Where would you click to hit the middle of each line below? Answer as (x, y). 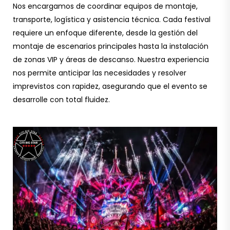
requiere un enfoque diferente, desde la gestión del (105, 33)
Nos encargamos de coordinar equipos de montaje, (105, 6)
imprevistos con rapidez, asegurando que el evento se (110, 86)
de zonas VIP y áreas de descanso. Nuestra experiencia (111, 60)
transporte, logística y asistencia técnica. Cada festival (112, 20)
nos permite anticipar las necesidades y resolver (100, 73)
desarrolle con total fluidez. (61, 100)
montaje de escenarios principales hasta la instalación (111, 46)
